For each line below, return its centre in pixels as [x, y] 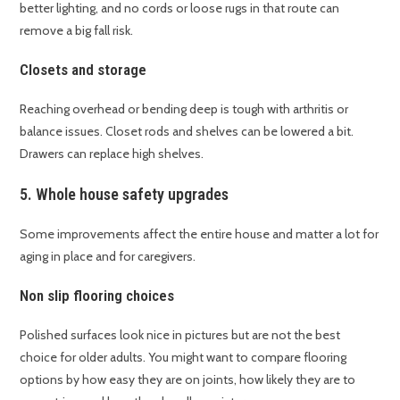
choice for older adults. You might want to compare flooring [183, 358]
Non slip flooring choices [97, 296]
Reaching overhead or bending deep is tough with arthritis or [184, 109]
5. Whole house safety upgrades [125, 195]
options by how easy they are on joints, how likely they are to [188, 380]
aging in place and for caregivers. [108, 257]
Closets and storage [83, 70]
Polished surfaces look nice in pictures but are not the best [180, 335]
